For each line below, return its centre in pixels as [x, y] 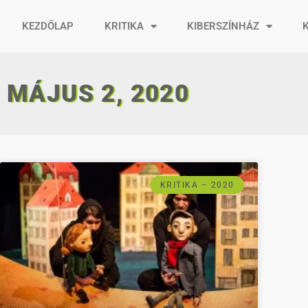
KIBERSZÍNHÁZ [223, 26]
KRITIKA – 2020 [197, 185]
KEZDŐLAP [48, 26]
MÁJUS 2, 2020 [98, 93]
